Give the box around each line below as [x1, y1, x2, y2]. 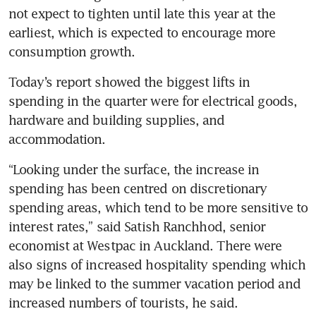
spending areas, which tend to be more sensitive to [8, 199, 308, 215]
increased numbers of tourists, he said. [8, 294, 238, 310]
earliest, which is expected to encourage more [8, 24, 276, 40]
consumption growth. [8, 43, 135, 59]
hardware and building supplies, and [8, 111, 225, 128]
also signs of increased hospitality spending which [8, 256, 306, 272]
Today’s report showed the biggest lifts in [8, 73, 250, 90]
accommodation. [8, 130, 109, 147]
